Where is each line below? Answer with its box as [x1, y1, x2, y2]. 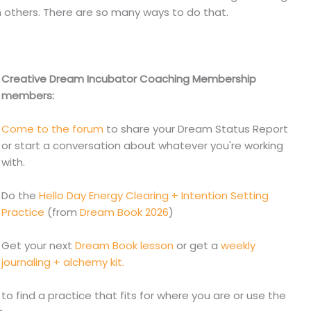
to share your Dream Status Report [103, 121, 288, 137]
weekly [220, 238, 255, 253]
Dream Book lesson [74, 238, 174, 253]
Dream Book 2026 [76, 205, 169, 220]
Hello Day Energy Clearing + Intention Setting [38, 188, 269, 203]
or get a [173, 238, 221, 253]
